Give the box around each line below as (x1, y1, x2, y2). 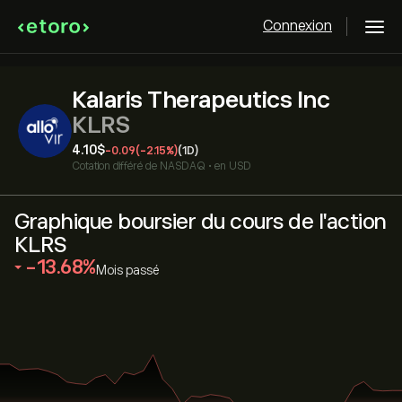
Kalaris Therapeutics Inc (72, 87, 329, 113)
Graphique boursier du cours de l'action (14, 209, 387, 233)
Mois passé (95, 263, 160, 277)
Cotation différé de (72, 160, 157, 172)
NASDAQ (160, 160, 205, 172)
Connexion (263, 18, 332, 34)
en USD (214, 160, 251, 172)
